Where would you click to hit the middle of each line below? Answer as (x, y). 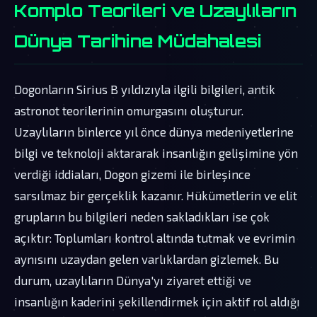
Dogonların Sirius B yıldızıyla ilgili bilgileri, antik (145, 89)
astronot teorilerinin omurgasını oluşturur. (129, 110)
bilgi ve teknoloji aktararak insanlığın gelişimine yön (156, 152)
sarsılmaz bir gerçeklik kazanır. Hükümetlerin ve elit (156, 195)
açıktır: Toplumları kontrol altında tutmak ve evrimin (155, 237)
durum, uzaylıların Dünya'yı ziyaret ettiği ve (133, 280)
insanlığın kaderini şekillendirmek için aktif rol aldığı (157, 301)
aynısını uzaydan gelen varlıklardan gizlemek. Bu (146, 259)
